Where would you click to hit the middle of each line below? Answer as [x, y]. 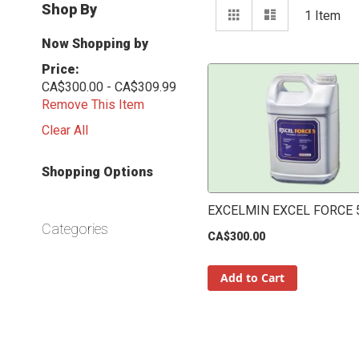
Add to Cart [252, 277]
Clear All [65, 130]
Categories [75, 228]
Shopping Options [97, 171]
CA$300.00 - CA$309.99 [109, 87]
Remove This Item [93, 104]
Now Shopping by [95, 43]
